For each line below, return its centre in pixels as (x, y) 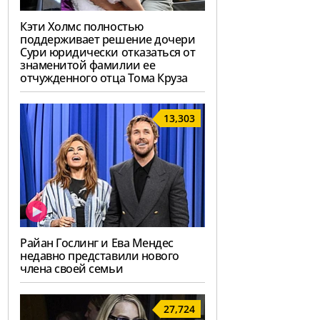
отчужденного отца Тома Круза (104, 78)
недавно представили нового (100, 256)
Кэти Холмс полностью (82, 27)
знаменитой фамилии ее (88, 65)
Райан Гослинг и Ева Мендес (97, 243)
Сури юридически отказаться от (108, 52)
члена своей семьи (72, 269)
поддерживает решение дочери (108, 40)
